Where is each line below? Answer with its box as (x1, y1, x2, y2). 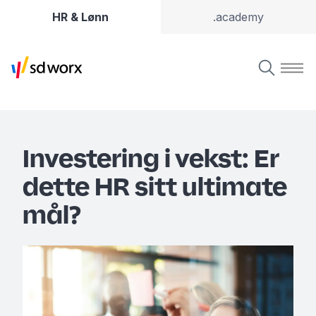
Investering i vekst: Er (23, 142, 279, 174)
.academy (213, 10, 264, 24)
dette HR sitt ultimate (23, 170, 287, 202)
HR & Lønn (52, 10, 109, 24)
